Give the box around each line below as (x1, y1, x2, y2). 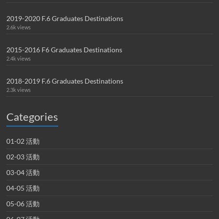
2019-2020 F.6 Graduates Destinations (6, 14, 124, 23)
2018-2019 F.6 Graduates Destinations (6, 77, 124, 86)
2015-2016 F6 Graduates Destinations (6, 45, 123, 54)
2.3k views (6, 87, 31, 93)
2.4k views (6, 55, 31, 62)
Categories (6, 110, 59, 124)
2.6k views (6, 24, 31, 31)
